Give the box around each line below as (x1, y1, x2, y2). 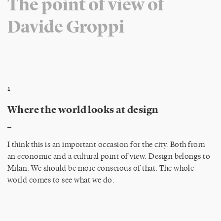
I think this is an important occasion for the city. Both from (7, 139, 205, 149)
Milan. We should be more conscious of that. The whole (7, 162, 194, 173)
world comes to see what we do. (7, 174, 115, 185)
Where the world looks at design (7, 102, 159, 115)
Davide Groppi (7, 14, 124, 37)
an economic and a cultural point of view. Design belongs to (7, 150, 211, 161)
